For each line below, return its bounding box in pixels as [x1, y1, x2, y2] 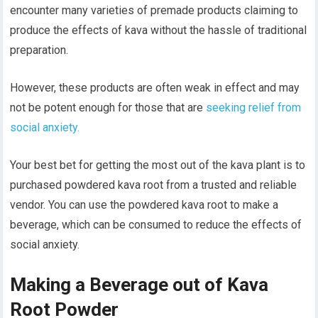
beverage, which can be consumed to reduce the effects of [10, 218, 302, 232]
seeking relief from [206, 101, 302, 115]
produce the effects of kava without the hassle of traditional [10, 23, 307, 38]
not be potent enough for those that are [10, 101, 207, 115]
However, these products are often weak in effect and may [10, 81, 300, 95]
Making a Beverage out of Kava [10, 274, 269, 296]
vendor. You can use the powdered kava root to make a [10, 198, 279, 212]
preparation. [10, 43, 69, 57]
